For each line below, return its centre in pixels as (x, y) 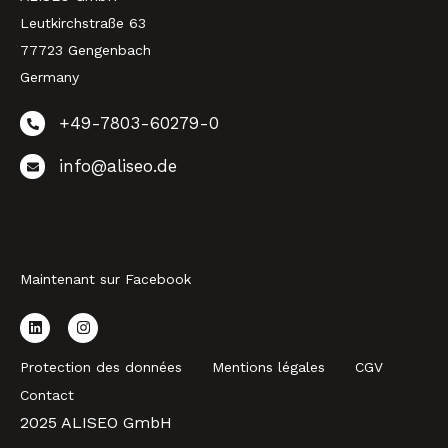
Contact (47, 395)
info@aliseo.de (118, 165)
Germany (49, 77)
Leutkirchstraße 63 (83, 23)
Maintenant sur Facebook (105, 278)
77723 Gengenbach (85, 50)
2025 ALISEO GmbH (96, 423)
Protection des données (101, 367)
